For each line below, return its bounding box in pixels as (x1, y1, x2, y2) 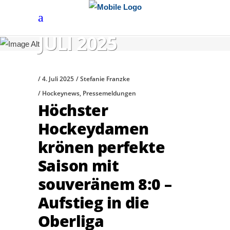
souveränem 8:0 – (38, 173, 172, 195)
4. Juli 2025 (42, 74, 74, 83)
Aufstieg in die (38, 191, 149, 213)
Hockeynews (42, 88, 80, 98)
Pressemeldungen (83, 88, 136, 98)
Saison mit (38, 155, 119, 176)
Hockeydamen (38, 118, 149, 139)
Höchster (38, 99, 108, 121)
